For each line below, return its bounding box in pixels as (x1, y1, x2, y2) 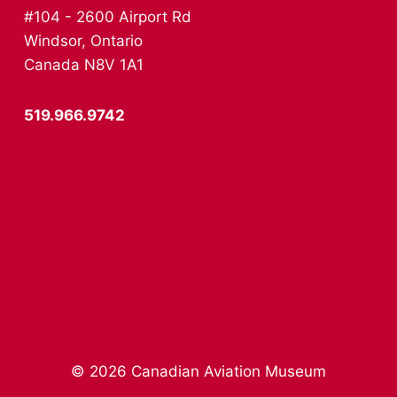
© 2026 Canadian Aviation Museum (71, 362, 326, 380)
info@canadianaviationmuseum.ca (24, 129, 286, 148)
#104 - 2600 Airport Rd (24, 7, 191, 26)
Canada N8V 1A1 (24, 55, 144, 74)
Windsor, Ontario (24, 31, 143, 50)
